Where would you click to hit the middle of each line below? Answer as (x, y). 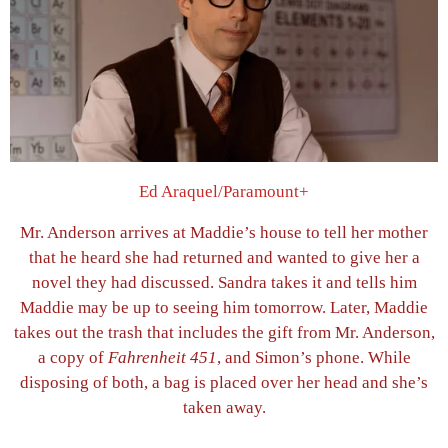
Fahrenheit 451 (162, 358)
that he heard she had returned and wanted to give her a (224, 258)
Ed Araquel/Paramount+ (224, 191)
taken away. (224, 408)
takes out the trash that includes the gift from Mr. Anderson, (224, 333)
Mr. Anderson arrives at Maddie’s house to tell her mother (224, 233)
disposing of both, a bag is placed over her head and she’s (224, 383)
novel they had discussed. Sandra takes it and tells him (224, 283)
